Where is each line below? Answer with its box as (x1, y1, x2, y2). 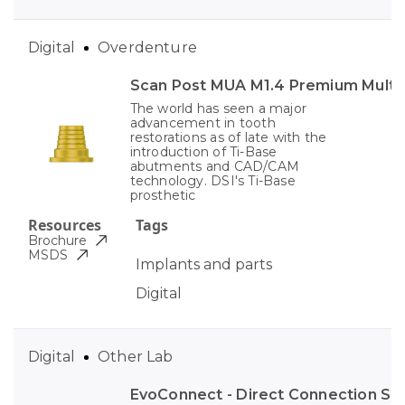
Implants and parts (135, 256, 272, 274)
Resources (28, 215, 101, 236)
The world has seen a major (129, 100, 307, 118)
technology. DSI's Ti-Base (129, 173, 296, 190)
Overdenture (98, 39, 197, 57)
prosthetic (129, 187, 196, 204)
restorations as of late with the (129, 129, 327, 146)
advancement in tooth (129, 115, 276, 132)
